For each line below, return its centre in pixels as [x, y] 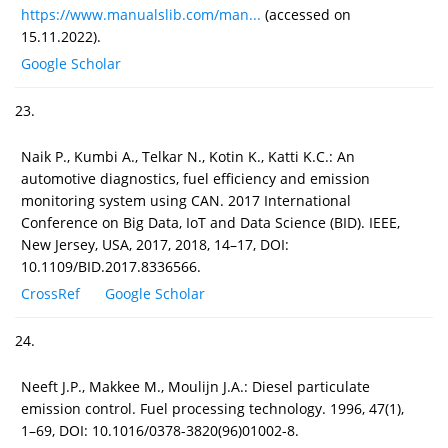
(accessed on [306, 14]
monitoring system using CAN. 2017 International [186, 200]
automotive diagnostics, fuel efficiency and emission [195, 178]
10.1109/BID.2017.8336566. [111, 266]
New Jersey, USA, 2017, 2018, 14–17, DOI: [155, 244]
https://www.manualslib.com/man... [141, 14]
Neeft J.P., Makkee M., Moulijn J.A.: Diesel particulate [195, 386]
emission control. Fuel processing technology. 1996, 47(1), [212, 408]
